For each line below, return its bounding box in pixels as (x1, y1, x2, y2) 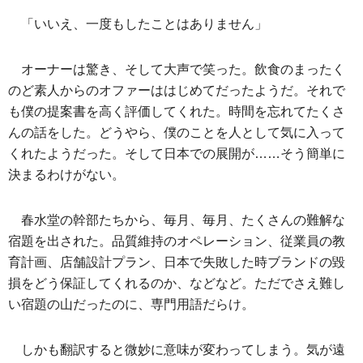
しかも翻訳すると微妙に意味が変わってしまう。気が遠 (21, 343, 345, 357)
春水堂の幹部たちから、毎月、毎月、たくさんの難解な (21, 213, 345, 227)
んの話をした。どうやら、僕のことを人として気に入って (8, 126, 345, 139)
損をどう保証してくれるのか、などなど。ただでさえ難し (8, 276, 345, 290)
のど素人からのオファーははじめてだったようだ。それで (8, 83, 345, 97)
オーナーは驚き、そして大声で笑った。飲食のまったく (21, 62, 345, 76)
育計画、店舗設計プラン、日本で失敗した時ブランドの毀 (8, 255, 345, 269)
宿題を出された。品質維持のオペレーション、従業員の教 (8, 234, 345, 248)
